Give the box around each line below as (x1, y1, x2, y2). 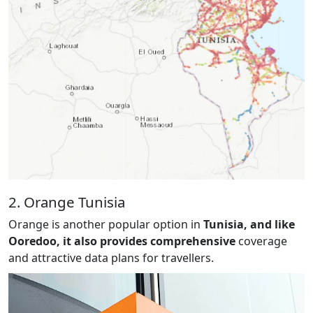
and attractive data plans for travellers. (8, 249, 214, 265)
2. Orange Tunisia (8, 191, 125, 212)
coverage (235, 233, 287, 249)
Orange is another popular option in (8, 216, 203, 232)
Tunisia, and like (203, 216, 295, 232)
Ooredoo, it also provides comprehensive (8, 233, 235, 249)
